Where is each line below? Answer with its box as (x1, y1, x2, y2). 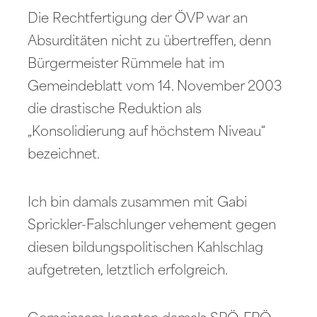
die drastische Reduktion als (28, 103, 202, 117)
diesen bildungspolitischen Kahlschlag (28, 241, 264, 255)
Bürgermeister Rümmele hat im (28, 57, 225, 71)
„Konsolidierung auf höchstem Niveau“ (28, 125, 266, 139)
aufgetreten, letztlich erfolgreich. (28, 264, 229, 278)
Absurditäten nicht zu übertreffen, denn (28, 35, 272, 49)
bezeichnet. (28, 148, 100, 162)
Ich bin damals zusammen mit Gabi (28, 196, 248, 210)
